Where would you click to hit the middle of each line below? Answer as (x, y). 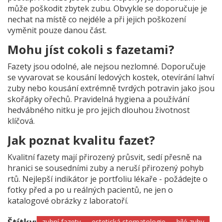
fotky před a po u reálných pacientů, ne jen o (90, 190)
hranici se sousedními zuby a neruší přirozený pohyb (106, 168)
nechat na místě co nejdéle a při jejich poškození (97, 20)
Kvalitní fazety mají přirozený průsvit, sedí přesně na (105, 157)
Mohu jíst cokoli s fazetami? (91, 50)
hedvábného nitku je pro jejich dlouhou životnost (99, 110)
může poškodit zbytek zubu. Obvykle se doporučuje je (107, 9)
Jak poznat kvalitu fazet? (81, 140)
